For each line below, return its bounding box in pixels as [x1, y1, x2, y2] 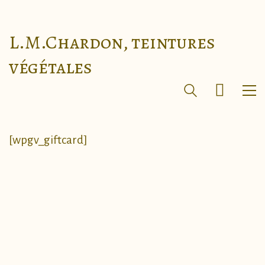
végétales [9, 54, 92, 80]
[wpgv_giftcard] [9, 134, 88, 146]
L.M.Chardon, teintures [9, 29, 215, 55]
